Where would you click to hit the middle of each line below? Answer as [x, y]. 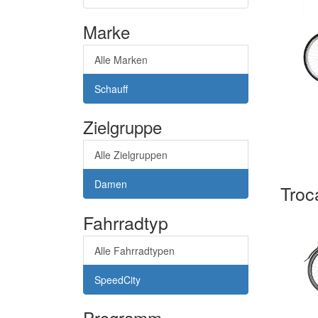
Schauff [111, 88]
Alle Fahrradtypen [135, 250]
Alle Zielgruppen [131, 154]
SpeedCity [117, 279]
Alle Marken [121, 59]
